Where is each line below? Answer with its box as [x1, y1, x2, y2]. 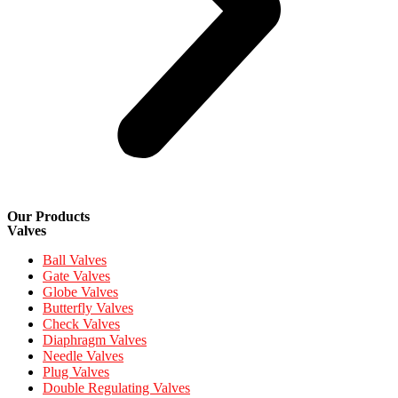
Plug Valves [43, 364, 109, 380]
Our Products [7, 209, 90, 225]
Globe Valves [43, 284, 118, 300]
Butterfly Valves [43, 300, 133, 316]
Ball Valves [43, 252, 107, 268]
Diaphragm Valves [43, 332, 147, 348]
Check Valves [43, 316, 120, 332]
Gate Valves [43, 268, 110, 284]
